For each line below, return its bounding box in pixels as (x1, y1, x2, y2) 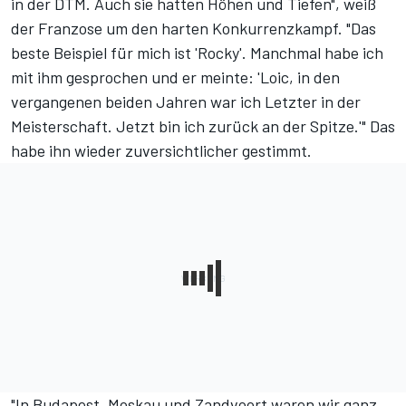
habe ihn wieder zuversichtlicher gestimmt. (11, 140, 312, 161)
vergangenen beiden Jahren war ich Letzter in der (11, 92, 361, 112)
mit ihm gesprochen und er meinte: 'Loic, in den (11, 67, 340, 88)
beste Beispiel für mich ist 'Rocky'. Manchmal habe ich (11, 43, 383, 63)
